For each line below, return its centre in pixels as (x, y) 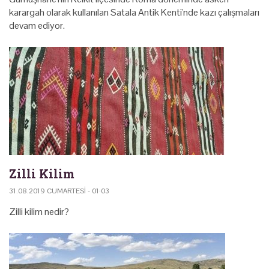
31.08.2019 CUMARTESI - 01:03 (59, 191)
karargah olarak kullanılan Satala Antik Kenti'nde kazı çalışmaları (134, 12)
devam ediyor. (37, 25)
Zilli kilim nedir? (39, 211)
